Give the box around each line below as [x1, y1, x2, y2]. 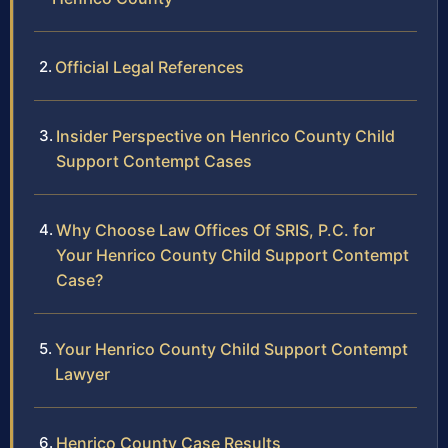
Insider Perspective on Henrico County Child [56, 125, 395, 146]
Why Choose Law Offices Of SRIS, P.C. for [56, 219, 375, 240]
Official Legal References [55, 56, 244, 77]
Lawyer [55, 363, 110, 384]
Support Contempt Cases [56, 150, 252, 171]
